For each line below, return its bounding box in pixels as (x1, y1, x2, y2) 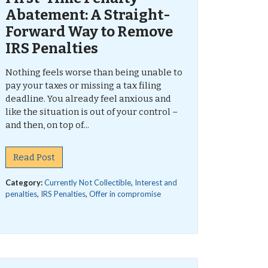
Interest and (134, 178, 177, 187)
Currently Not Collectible (44, 178, 131, 187)
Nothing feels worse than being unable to (5, 67, 182, 78)
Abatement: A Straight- (5, 7, 170, 23)
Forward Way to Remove (5, 23, 173, 40)
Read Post (13, 152, 55, 163)
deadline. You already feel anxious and (5, 93, 171, 104)
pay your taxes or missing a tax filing (5, 80, 162, 91)
